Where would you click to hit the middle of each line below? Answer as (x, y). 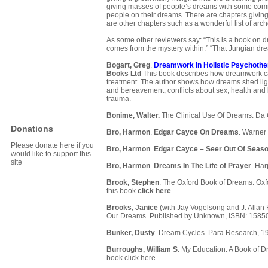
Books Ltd (124, 74)
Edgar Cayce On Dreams (196, 133)
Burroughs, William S (142, 250)
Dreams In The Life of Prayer (202, 166)
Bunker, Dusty (131, 233)
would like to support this (51, 154)
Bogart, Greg (128, 66)
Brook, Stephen (133, 183)
